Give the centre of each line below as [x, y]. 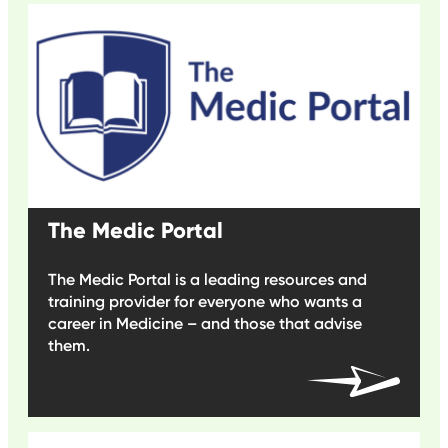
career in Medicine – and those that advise [205, 323]
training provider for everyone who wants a [205, 301]
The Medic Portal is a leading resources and [207, 279]
